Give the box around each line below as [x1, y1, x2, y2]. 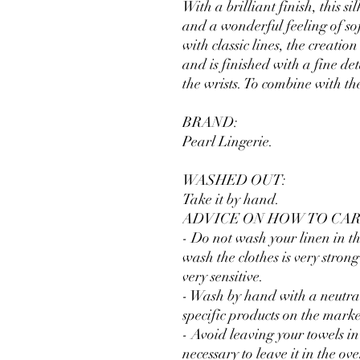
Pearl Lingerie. [182, 133, 273, 150]
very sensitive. [182, 268, 264, 285]
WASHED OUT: [182, 171, 286, 189]
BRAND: [182, 113, 238, 131]
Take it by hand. [182, 190, 280, 208]
